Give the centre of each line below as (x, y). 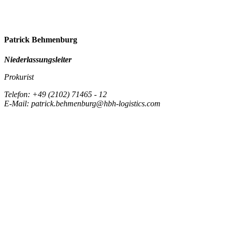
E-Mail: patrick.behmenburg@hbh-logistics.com (82, 104)
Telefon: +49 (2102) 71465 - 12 (55, 95)
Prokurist (19, 77)
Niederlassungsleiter (38, 60)
